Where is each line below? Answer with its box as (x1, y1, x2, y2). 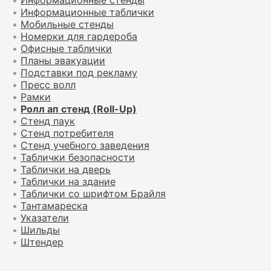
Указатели (21, 212, 69, 224)
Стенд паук (21, 115, 75, 127)
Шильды (21, 224, 60, 236)
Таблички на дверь (21, 163, 111, 175)
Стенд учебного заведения (21, 139, 149, 151)
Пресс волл (21, 79, 76, 91)
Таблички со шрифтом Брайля (21, 188, 166, 200)
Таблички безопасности (21, 151, 135, 163)
